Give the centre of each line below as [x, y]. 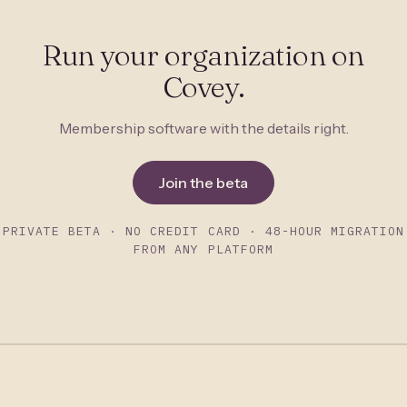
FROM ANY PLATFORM [203, 249]
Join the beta [203, 183]
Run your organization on [203, 55]
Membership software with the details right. [203, 128]
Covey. [203, 87]
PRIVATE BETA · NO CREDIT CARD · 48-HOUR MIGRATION [203, 231]
